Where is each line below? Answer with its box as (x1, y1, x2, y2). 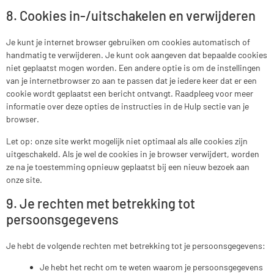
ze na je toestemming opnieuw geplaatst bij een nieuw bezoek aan (6, 161, 250, 172)
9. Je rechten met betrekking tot (6, 194, 195, 211)
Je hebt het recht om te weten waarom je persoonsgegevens (40, 262, 263, 273)
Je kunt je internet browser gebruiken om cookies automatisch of (6, 37, 250, 48)
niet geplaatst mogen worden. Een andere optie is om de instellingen (6, 62, 261, 73)
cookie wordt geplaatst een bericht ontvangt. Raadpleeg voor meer (6, 88, 253, 99)
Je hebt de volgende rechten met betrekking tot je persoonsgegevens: (6, 240, 265, 251)
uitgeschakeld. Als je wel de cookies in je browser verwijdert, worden (6, 148, 259, 159)
